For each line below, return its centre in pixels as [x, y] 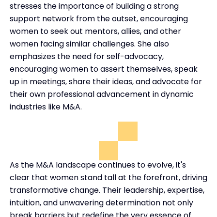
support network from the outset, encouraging [99, 18]
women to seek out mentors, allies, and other [95, 31]
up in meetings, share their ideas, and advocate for [106, 81]
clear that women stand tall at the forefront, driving [108, 177]
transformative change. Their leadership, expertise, [107, 190]
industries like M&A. [46, 107]
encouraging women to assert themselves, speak [104, 69]
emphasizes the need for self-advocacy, [87, 56]
